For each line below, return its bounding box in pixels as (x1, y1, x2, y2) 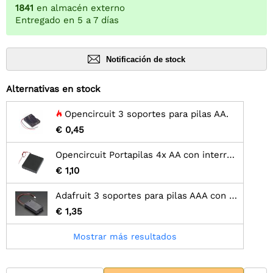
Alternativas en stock (6, 83, 101, 95)
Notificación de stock (106, 54, 185, 64)
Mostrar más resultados (73, 232, 177, 242)
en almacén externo (37, 2, 125, 14)
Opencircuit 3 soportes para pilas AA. (65, 108, 229, 120)
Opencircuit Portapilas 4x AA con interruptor (227, 149, 235, 161)
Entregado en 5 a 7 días (15, 15, 119, 26)
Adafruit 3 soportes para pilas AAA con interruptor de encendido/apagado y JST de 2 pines (229, 190, 237, 202)
